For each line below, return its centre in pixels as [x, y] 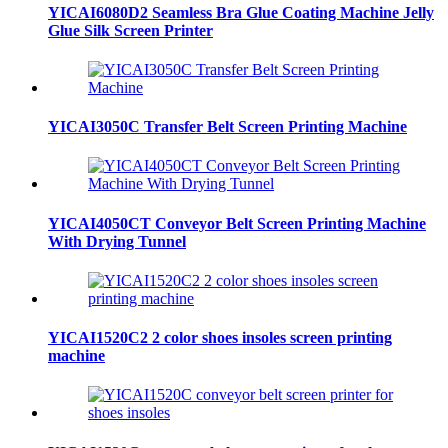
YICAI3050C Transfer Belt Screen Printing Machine [227, 127]
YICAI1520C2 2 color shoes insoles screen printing [220, 338]
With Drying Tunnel [117, 241]
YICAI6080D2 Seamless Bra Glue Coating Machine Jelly [241, 12]
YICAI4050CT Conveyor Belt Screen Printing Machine [237, 223]
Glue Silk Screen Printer [130, 30]
